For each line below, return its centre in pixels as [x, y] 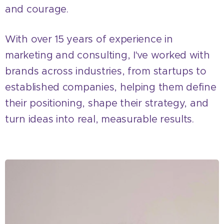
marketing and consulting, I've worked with [107, 55]
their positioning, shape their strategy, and [107, 103]
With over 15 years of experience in [89, 39]
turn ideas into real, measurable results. [99, 119]
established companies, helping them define [111, 87]
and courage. [37, 9]
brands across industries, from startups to [106, 71]
